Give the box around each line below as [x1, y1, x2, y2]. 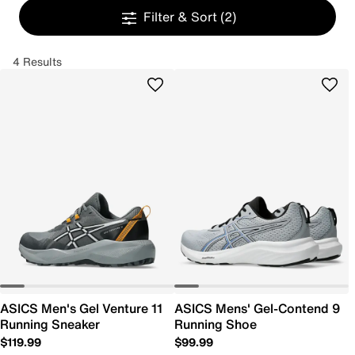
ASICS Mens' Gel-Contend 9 [174, 299, 340, 318]
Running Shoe [174, 315, 257, 334]
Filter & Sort [143, 7, 220, 26]
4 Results [13, 53, 62, 70]
